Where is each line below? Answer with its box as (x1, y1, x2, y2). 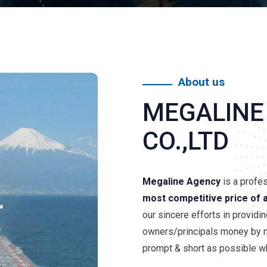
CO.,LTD (142, 126, 229, 156)
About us (178, 76, 225, 89)
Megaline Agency (142, 176, 221, 188)
